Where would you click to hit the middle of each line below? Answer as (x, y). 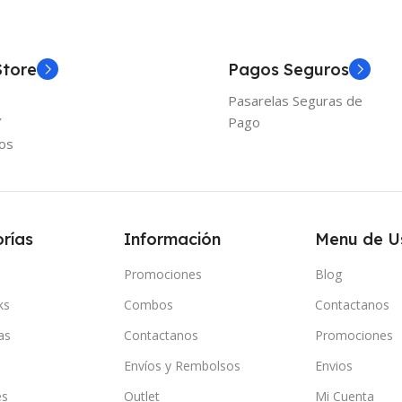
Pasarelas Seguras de (295, 100)
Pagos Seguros (288, 69)
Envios (333, 365)
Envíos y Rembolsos (183, 365)
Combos (149, 304)
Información (173, 239)
